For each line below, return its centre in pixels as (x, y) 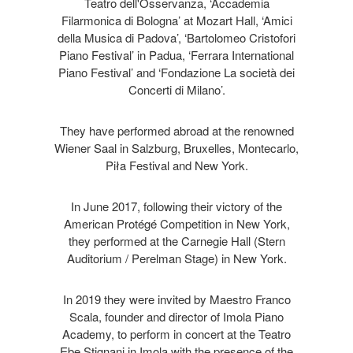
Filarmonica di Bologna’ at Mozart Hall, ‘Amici (176, 20)
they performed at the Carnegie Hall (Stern (176, 240)
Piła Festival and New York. (176, 165)
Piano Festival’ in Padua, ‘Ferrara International (176, 54)
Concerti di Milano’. (176, 89)
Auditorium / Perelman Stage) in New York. (176, 258)
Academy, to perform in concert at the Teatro (176, 333)
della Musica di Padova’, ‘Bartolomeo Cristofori (176, 37)
